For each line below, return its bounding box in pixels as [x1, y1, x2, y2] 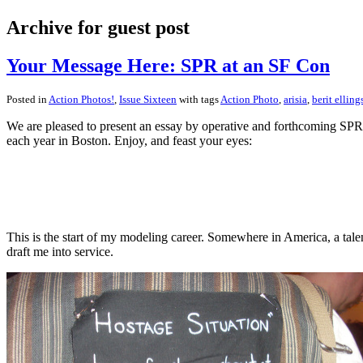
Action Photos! [49, 93, 114, 106]
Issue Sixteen [119, 93, 177, 106]
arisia [284, 93, 307, 106]
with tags [177, 93, 220, 106]
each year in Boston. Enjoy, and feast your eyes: [6, 134, 252, 148]
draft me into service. [6, 245, 113, 259]
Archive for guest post [6, 17, 190, 39]
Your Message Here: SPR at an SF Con [6, 55, 330, 77]
